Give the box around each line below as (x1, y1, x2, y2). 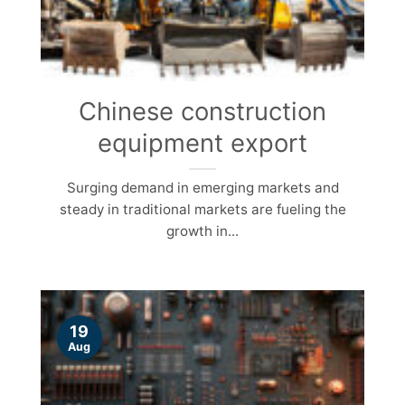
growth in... (166, 222, 239, 240)
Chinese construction (79, 96, 326, 127)
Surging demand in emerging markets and (66, 179, 339, 197)
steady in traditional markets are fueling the (59, 201, 346, 219)
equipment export (98, 127, 307, 159)
